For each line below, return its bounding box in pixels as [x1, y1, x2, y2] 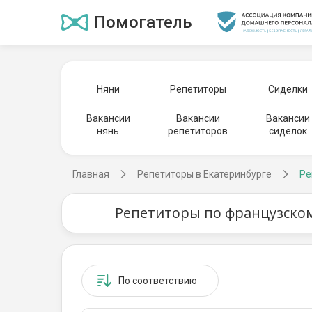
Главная [72, 169, 109, 180]
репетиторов [168, 125, 228, 136]
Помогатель [94, 13, 192, 32]
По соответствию [118, 275, 197, 286]
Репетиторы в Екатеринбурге [137, 169, 272, 180]
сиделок [269, 125, 307, 136]
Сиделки [268, 84, 308, 95]
